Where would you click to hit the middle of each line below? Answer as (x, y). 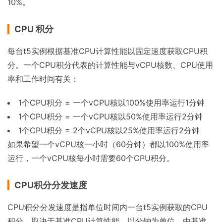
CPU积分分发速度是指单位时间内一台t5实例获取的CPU (108, 207)
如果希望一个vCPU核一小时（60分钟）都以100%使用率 (108, 144)
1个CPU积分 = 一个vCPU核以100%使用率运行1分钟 (111, 103)
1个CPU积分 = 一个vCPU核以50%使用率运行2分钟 (111, 116)
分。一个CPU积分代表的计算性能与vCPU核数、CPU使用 (110, 65)
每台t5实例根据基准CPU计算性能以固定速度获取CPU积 (108, 51)
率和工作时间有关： (43, 79)
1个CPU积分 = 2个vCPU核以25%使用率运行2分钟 (109, 130)
